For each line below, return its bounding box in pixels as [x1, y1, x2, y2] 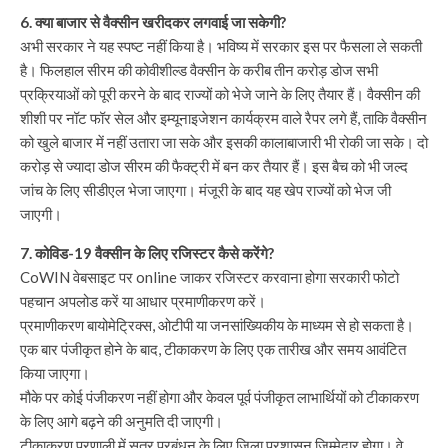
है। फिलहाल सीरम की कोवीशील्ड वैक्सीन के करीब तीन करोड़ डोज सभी [20, 61, 378, 79]
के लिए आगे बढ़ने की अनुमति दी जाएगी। [20, 412, 223, 430]
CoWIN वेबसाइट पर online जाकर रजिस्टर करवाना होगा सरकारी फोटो [20, 268, 399, 286]
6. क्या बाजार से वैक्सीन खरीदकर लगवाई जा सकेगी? [20, 13, 286, 31]
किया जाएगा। [20, 364, 90, 382]
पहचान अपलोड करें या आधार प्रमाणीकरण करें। [20, 292, 266, 310]
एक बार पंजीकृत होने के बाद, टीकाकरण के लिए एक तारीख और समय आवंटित [20, 340, 406, 358]
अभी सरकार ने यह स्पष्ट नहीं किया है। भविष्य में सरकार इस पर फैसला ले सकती [20, 37, 422, 55]
